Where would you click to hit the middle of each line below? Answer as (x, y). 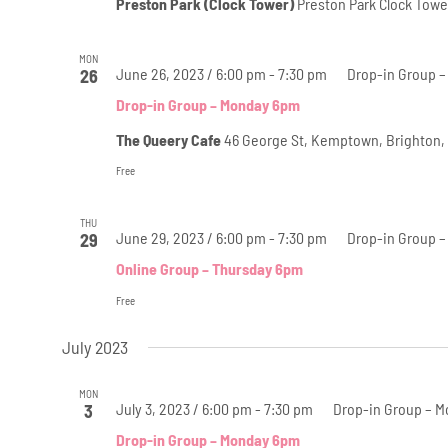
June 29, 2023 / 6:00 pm (190, 237)
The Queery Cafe (169, 139)
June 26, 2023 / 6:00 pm (190, 73)
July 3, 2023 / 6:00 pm (183, 408)
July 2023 (94, 346)
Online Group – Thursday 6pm (209, 268)
